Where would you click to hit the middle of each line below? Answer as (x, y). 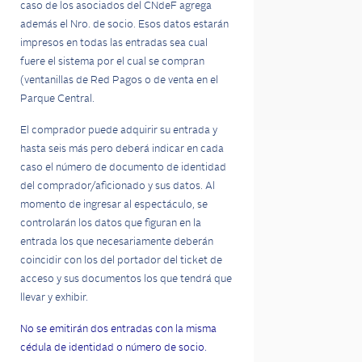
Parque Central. (57, 99)
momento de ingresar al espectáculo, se (114, 205)
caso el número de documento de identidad (123, 168)
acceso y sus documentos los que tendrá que (126, 279)
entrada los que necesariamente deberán (117, 242)
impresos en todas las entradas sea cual (114, 43)
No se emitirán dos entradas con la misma (118, 329)
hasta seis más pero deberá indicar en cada (122, 149)
